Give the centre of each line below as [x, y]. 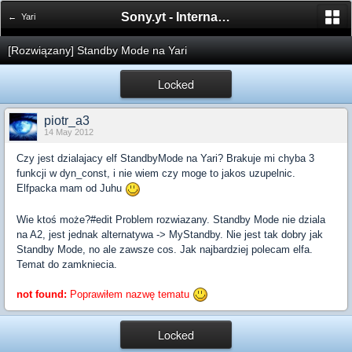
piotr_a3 [67, 121]
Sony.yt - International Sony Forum [224, 17]
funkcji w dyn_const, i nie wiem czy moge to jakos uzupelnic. [156, 173]
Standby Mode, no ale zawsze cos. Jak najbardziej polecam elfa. [165, 249]
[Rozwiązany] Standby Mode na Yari [97, 50]
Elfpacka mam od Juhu [71, 188]
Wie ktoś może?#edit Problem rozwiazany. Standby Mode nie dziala [171, 219]
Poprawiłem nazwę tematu [128, 294]
